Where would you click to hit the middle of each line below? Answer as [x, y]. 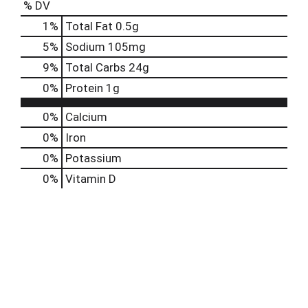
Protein [84, 88]
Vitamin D [91, 179]
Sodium [85, 47]
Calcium [86, 117]
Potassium [93, 158]
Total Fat [89, 26]
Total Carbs [96, 67]
